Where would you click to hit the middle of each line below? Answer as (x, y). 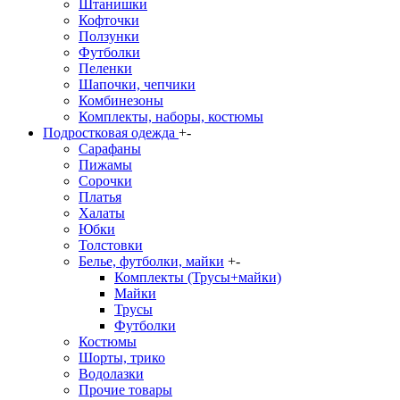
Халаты (102, 213)
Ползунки (109, 36)
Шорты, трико (122, 358)
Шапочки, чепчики (137, 84)
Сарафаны (110, 149)
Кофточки (109, 20)
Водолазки (111, 374)
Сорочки (105, 181)
